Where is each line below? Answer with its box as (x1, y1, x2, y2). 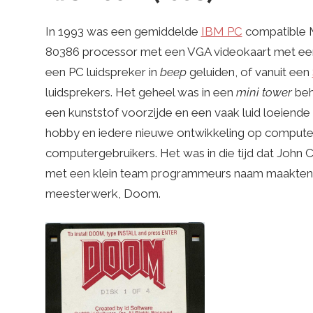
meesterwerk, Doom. (45, 187, 161, 201)
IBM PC (201, 24, 242, 39)
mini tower (235, 85, 292, 100)
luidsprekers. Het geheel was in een (45, 85, 236, 100)
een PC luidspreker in (45, 65, 160, 80)
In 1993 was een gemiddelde (45, 24, 201, 39)
